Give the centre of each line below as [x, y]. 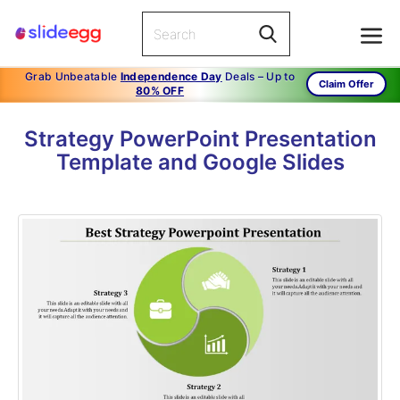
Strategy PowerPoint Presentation [200, 139]
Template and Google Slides [200, 162]
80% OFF [160, 91]
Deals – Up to [258, 76]
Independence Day [171, 76]
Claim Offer [346, 84]
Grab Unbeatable [73, 76]
